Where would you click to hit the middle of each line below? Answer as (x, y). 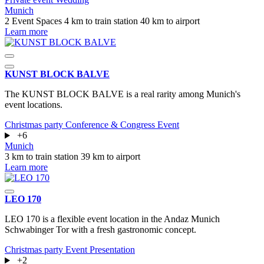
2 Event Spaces (34, 21)
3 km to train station (43, 157)
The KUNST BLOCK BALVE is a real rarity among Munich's (123, 94)
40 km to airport (170, 21)
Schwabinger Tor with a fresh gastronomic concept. (100, 230)
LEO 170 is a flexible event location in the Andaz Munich (112, 219)
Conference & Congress (111, 125)
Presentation (112, 250)
